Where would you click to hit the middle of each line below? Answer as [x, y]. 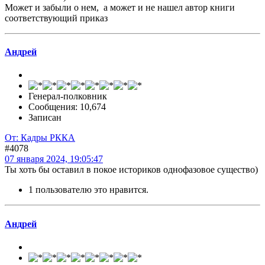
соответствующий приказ [56, 18]
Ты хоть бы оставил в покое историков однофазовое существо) [131, 170]
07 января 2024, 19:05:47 [54, 159]
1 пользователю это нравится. [88, 190]
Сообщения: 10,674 [67, 107]
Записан [45, 118]
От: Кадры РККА [40, 138]
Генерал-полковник [68, 96]
